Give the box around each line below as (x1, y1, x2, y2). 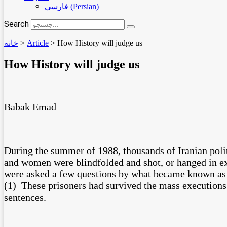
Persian (73, 2, 96, 11)
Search (4, 19, 29, 29)
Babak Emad (4, 101, 56, 112)
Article (27, 39, 49, 47)
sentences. (4, 191, 51, 203)
